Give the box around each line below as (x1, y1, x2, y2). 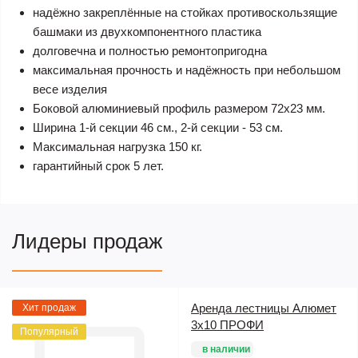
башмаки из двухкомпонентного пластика (33, 24, 261, 38)
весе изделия (33, 82, 107, 96)
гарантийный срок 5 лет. (33, 158, 164, 173)
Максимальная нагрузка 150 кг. (33, 139, 202, 153)
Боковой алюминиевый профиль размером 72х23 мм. (33, 101, 325, 115)
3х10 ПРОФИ (191, 317, 264, 332)
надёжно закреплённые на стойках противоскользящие (33, 5, 337, 19)
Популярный (20, 325, 78, 337)
